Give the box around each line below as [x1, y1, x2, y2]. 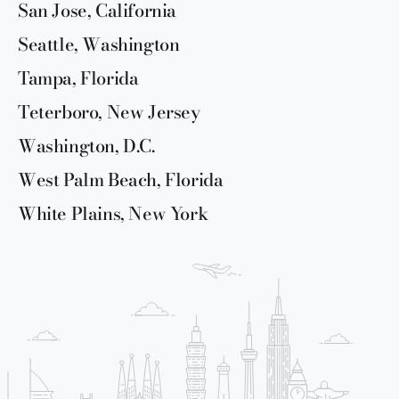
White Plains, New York [18, 199, 208, 227]
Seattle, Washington [18, 29, 180, 58]
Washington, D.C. [18, 131, 155, 159]
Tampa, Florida [18, 63, 139, 92]
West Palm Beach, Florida [18, 165, 224, 193]
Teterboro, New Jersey [18, 97, 200, 126]
